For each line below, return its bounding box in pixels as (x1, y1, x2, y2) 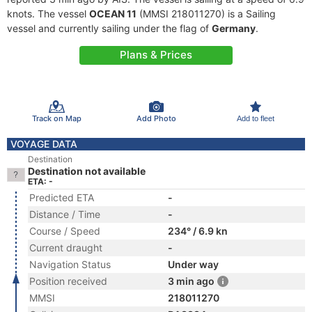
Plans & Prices (120, 48, 192, 61)
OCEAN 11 (89, 8, 136, 19)
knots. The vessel (7, 8, 89, 19)
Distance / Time (29, 208, 100, 220)
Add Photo (136, 113, 176, 123)
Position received (29, 275, 107, 287)
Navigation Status (29, 258, 111, 270)
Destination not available (28, 165, 146, 177)
